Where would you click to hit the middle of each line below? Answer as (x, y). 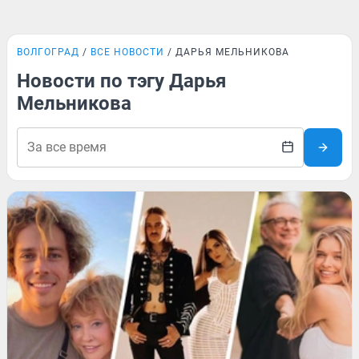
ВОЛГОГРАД (48, 52)
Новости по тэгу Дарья (121, 81)
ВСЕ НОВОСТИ (127, 52)
